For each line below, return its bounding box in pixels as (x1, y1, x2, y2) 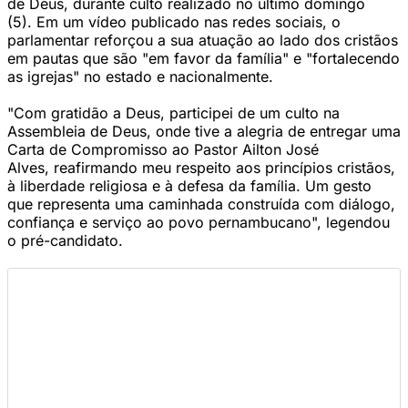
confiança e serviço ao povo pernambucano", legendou (7, 213, 390, 231)
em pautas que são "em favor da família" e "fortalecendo (7, 49, 400, 67)
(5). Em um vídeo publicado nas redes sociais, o (7, 13, 341, 31)
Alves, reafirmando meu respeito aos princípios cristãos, (7, 158, 395, 177)
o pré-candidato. (7, 231, 127, 250)
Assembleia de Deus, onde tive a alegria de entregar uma (7, 122, 401, 140)
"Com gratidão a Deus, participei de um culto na (7, 104, 340, 122)
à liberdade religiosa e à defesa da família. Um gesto (7, 177, 372, 195)
